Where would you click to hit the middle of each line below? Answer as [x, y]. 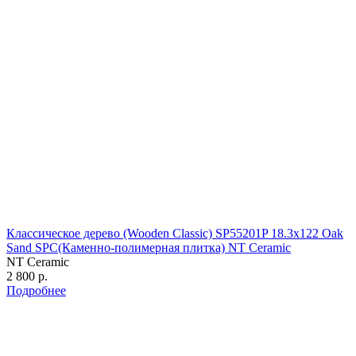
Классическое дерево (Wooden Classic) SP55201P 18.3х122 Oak [175, 233]
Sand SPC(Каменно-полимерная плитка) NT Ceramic [149, 247]
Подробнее [36, 290]
